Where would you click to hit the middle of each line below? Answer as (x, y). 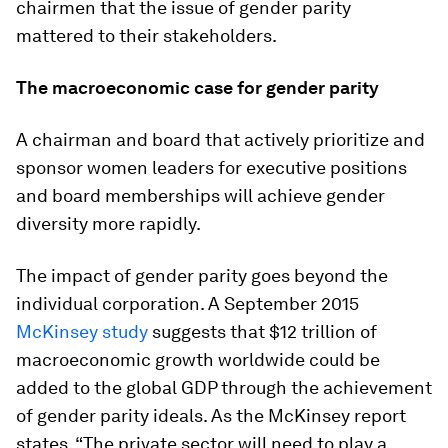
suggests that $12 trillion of (262, 331)
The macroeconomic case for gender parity (197, 87)
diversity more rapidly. (108, 223)
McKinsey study (82, 331)
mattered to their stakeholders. (146, 35)
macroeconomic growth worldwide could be (198, 359)
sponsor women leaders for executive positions (211, 167)
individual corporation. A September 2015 (187, 303)
